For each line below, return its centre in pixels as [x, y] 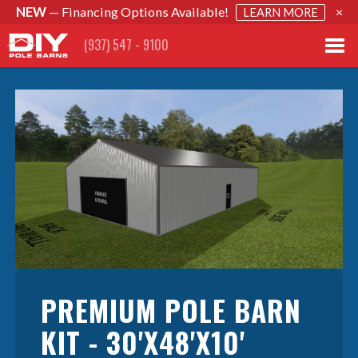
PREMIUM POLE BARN [171, 310]
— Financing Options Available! [141, 12]
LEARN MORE [280, 12]
